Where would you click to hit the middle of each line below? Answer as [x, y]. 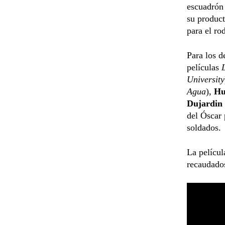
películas [204, 67]
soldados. [204, 127]
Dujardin [205, 103]
